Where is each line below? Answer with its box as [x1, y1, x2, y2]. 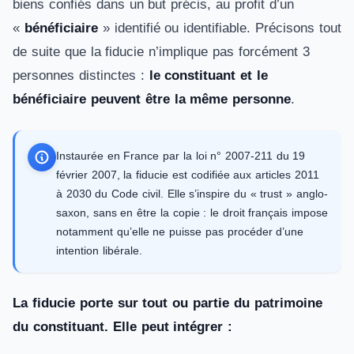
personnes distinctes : [13, 68, 149, 83]
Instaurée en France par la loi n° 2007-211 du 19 [56, 149, 306, 162]
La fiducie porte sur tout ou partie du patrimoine [13, 296, 322, 311]
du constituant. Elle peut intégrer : [13, 319, 238, 334]
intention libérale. [56, 244, 146, 257]
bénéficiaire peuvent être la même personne [13, 92, 292, 107]
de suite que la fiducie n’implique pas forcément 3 [13, 44, 310, 59]
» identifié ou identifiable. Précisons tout [97, 21, 341, 36]
